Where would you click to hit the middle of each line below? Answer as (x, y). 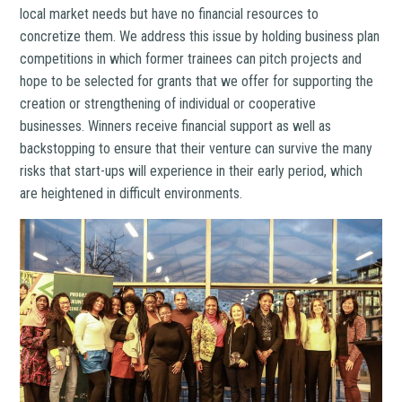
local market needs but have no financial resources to (170, 14)
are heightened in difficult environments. (131, 194)
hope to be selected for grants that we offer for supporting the (197, 82)
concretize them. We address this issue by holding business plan (200, 37)
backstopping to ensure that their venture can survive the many (197, 149)
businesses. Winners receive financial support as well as (176, 127)
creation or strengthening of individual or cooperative (168, 104)
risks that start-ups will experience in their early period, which (192, 171)
